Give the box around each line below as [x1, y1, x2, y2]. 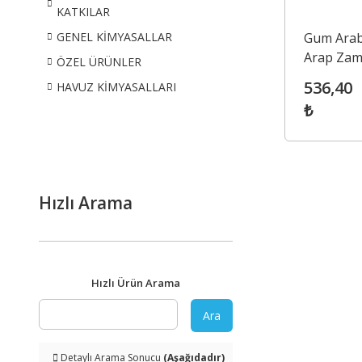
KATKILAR [57, 4, 110, 19]
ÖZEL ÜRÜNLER [57, 54, 141, 69]
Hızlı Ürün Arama [91, 276, 180, 290]
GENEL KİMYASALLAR [57, 29, 172, 44]
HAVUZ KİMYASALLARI [57, 79, 176, 95]
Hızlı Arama [39, 192, 133, 214]
